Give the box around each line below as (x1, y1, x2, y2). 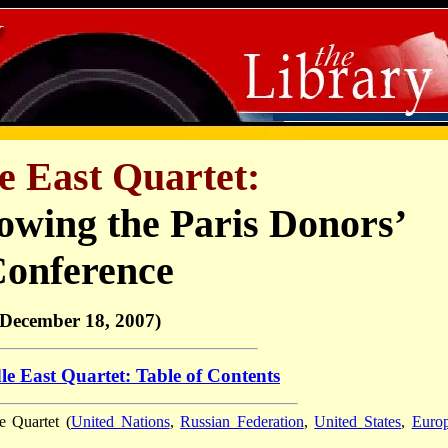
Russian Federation (180, 413, 304, 431)
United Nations (70, 413, 170, 431)
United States (314, 413, 401, 431)
